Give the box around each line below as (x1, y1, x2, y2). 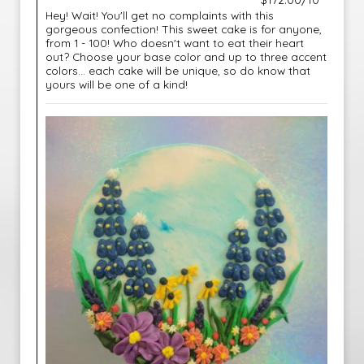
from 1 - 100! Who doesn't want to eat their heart (45, 36, 304, 50)
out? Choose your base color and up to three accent (45, 50, 327, 63)
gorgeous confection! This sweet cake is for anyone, (45, 22, 322, 36)
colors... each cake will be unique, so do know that (45, 63, 310, 77)
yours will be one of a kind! (45, 77, 188, 91)
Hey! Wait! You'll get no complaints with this (45, 8, 274, 22)
